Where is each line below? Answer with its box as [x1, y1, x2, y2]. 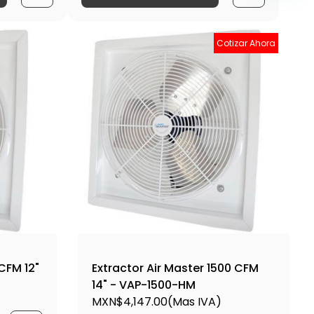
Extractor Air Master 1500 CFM [91, 260, 259, 276]
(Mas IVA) [167, 294, 221, 310]
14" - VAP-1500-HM [91, 277, 196, 293]
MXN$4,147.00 [91, 294, 168, 310]
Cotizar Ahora [216, 36, 275, 49]
